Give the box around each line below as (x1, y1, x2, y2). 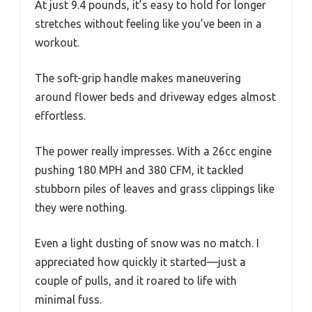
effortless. (35, 109, 86, 123)
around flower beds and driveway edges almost (35, 91, 276, 104)
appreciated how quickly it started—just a (35, 256, 246, 269)
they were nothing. (35, 201, 127, 214)
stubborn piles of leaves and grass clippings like (35, 182, 274, 196)
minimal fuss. (35, 293, 102, 306)
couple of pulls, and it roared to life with (35, 274, 237, 288)
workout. (35, 36, 79, 49)
